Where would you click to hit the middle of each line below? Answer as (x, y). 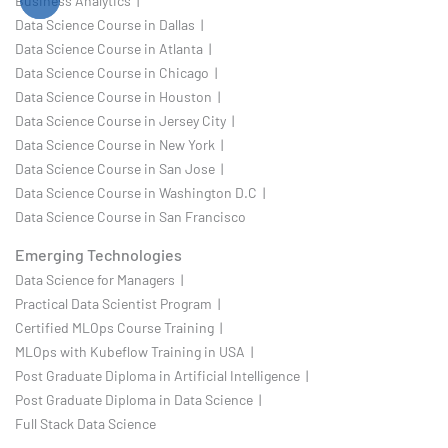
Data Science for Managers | (99, 279)
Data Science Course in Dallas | (109, 24)
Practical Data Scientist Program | (117, 303)
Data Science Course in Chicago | (116, 72)
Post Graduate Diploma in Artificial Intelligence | (161, 375)
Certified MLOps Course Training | (118, 327)
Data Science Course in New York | (119, 144)
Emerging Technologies (98, 254)
